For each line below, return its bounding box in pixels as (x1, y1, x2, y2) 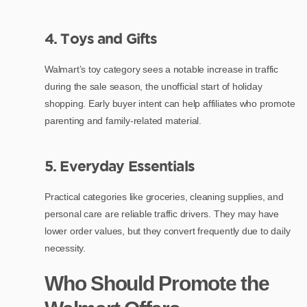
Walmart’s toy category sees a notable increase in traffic (45, 63, 279, 75)
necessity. (45, 242, 86, 254)
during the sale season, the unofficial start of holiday (45, 80, 262, 92)
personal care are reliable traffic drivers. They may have (45, 208, 280, 219)
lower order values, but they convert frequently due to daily (45, 225, 291, 236)
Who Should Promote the (45, 271, 269, 295)
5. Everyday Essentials (45, 157, 195, 174)
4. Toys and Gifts (45, 29, 158, 47)
